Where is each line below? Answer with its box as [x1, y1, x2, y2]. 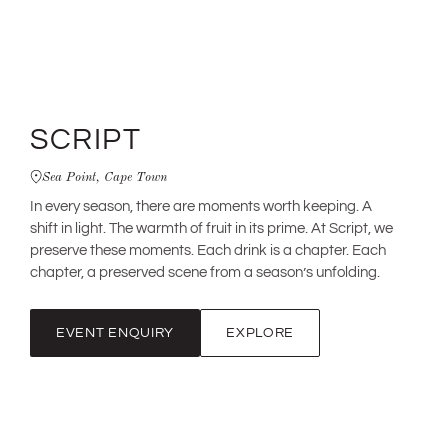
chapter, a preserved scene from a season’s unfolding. [30, 261, 380, 284]
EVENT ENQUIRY [56, 322, 175, 343]
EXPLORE [226, 322, 295, 343]
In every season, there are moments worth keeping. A [30, 195, 372, 218]
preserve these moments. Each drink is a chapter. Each [30, 239, 386, 262]
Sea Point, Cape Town [42, 166, 167, 185]
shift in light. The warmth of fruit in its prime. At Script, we [30, 217, 393, 240]
